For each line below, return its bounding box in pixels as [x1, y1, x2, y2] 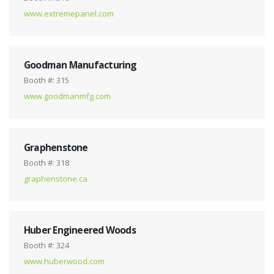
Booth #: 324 [24, 239, 69, 251]
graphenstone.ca [24, 172, 87, 184]
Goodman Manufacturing [24, 57, 137, 72]
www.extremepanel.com [24, 7, 114, 19]
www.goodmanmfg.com [24, 90, 111, 102]
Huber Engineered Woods [24, 223, 136, 237]
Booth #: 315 [24, 74, 69, 86]
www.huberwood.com [24, 255, 105, 267]
